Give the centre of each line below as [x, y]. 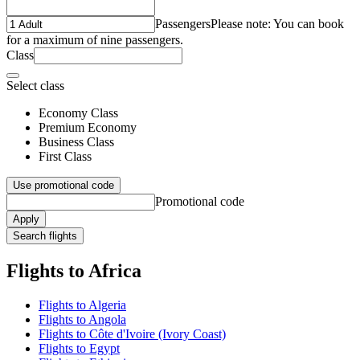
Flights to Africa [74, 270]
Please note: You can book [277, 23]
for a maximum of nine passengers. [95, 39]
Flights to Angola [82, 319]
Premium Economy [88, 127]
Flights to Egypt [79, 348]
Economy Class [78, 112]
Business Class [76, 141]
